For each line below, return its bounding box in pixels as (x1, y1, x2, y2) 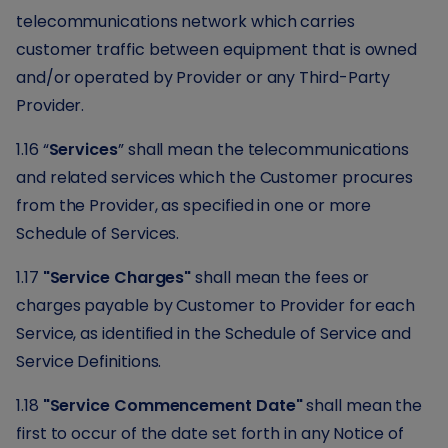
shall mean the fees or (191, 266, 370, 289)
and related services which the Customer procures (16, 166, 414, 189)
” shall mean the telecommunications (117, 138, 410, 161)
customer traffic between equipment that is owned (16, 38, 418, 61)
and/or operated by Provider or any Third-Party (16, 66, 391, 89)
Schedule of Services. (16, 222, 180, 245)
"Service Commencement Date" (42, 394, 303, 417)
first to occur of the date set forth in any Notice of (16, 422, 404, 445)
